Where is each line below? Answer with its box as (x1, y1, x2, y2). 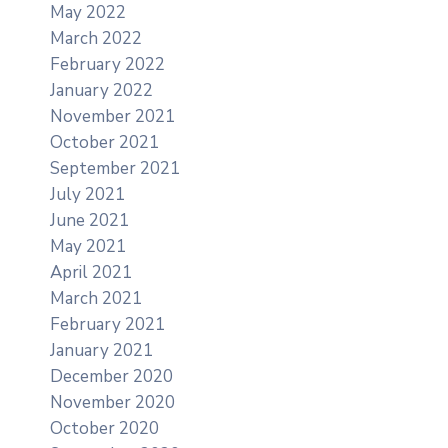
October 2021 (50, 130, 159, 154)
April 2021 (50, 260, 132, 284)
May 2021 (50, 234, 126, 258)
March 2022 (50, 26, 142, 50)
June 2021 (50, 208, 129, 232)
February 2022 (50, 52, 165, 76)
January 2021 (50, 338, 153, 362)
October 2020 (50, 416, 159, 440)
